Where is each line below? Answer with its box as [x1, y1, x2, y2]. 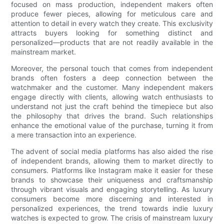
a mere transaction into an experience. [11, 130, 137, 139]
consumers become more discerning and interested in [11, 194, 213, 203]
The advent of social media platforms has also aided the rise [11, 147, 213, 156]
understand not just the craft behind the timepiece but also [11, 102, 213, 111]
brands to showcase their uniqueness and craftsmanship [11, 175, 213, 184]
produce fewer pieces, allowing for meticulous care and [11, 9, 213, 18]
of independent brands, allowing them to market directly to [11, 156, 213, 165]
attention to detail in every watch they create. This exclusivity [11, 19, 213, 28]
